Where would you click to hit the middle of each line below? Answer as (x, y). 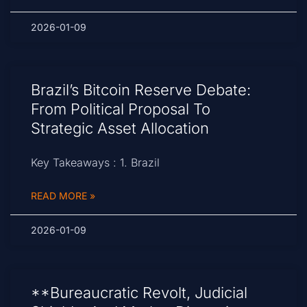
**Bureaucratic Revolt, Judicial (139, 293)
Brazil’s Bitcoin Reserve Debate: (141, 90)
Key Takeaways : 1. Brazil (95, 163)
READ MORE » (63, 196)
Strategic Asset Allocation (120, 128)
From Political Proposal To (121, 109)
